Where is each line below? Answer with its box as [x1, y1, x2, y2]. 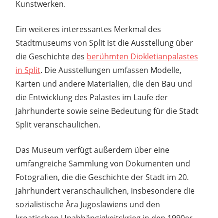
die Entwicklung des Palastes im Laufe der [16, 91, 168, 103]
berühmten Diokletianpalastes [87, 51, 198, 62]
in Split [16, 64, 40, 75]
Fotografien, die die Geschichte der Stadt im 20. [16, 171, 189, 182]
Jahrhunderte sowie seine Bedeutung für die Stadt [16, 105, 199, 116]
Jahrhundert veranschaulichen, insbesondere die [16, 185, 195, 196]
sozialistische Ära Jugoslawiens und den [16, 199, 160, 210]
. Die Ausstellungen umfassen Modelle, [40, 64, 182, 75]
